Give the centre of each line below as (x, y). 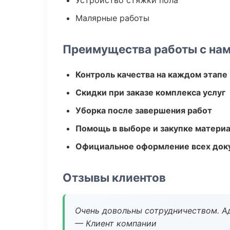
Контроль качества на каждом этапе (151, 74)
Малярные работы (112, 18)
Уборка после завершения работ (144, 110)
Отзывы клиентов (114, 177)
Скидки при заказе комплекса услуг (150, 92)
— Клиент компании (116, 223)
